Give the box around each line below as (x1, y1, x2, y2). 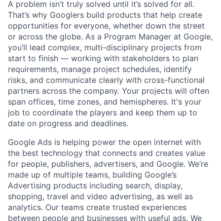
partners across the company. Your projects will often (8, 85, 209, 96)
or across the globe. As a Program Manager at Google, (8, 31, 213, 41)
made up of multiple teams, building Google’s (8, 169, 177, 180)
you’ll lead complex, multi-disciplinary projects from (8, 42, 202, 52)
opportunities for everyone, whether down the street (8, 20, 205, 31)
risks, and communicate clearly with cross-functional (8, 74, 205, 85)
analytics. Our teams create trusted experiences (8, 202, 186, 212)
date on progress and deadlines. (8, 118, 128, 128)
